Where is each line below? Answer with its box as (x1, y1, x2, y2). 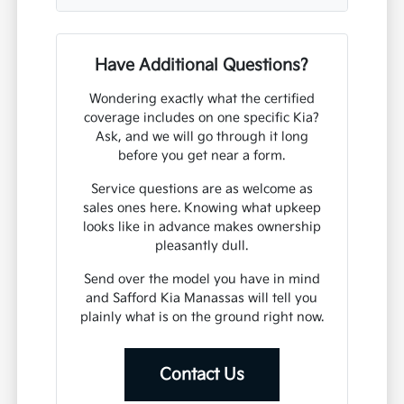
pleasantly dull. (155, 238, 249, 254)
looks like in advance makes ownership (82, 219, 321, 235)
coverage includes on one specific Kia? (84, 110, 320, 126)
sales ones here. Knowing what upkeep (82, 200, 321, 216)
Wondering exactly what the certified (88, 91, 315, 107)
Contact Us (159, 365, 244, 385)
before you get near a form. (118, 148, 286, 164)
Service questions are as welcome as (90, 181, 313, 197)
